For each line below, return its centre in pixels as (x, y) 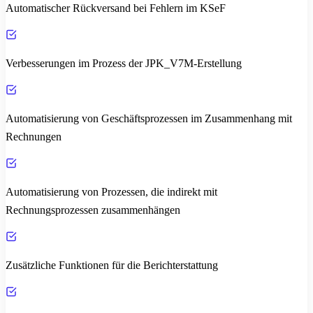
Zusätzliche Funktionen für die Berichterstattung (112, 265)
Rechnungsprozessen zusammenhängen (93, 210)
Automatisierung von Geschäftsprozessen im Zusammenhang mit (149, 119)
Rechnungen (34, 137)
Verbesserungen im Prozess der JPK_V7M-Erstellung (124, 64)
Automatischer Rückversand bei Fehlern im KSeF (116, 8)
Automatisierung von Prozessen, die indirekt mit (111, 192)
